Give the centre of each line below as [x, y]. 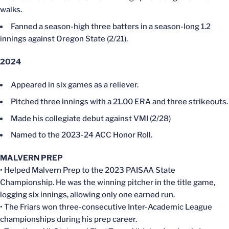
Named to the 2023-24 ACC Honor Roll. [82, 135]
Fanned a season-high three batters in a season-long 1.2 [111, 27]
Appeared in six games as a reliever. [75, 85]
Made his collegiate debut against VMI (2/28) [91, 118]
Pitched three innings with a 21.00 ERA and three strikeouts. [119, 101]
